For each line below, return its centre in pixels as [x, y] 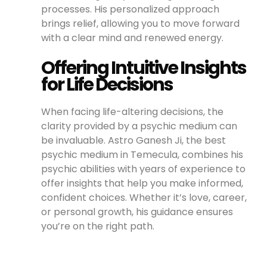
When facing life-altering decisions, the [133, 111]
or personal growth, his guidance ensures [137, 212]
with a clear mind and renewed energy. [133, 38]
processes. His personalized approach [131, 9]
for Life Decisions [107, 84]
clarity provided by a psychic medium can [139, 126]
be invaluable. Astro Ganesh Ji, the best [134, 140]
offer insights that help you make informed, [142, 183]
